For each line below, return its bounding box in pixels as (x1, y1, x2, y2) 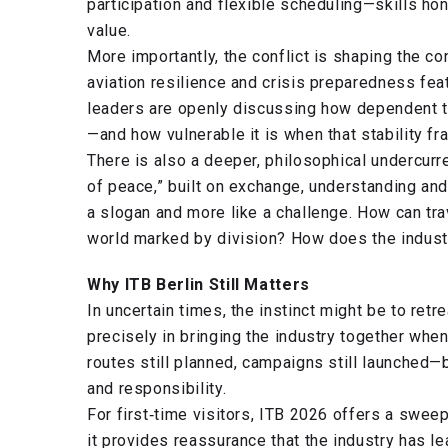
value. (87, 21, 131, 40)
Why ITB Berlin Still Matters (87, 275, 310, 294)
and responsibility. (87, 379, 227, 398)
